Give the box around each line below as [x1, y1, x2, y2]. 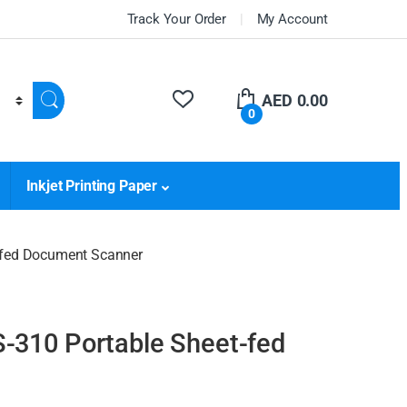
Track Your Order [126, 10, 227, 27]
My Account [256, 10, 328, 27]
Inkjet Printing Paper [25, 177, 158, 195]
